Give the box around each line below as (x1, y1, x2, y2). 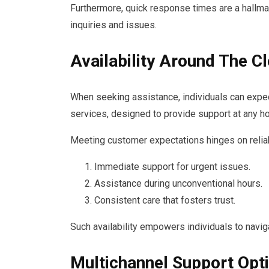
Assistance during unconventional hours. (94, 177, 262, 189)
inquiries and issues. (70, 19, 157, 31)
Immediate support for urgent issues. (94, 160, 250, 172)
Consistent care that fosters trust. (94, 194, 235, 206)
